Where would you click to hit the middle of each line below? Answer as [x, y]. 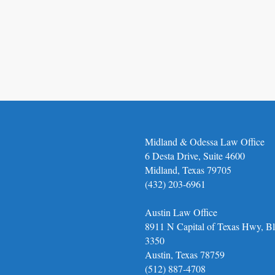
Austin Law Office [181, 212]
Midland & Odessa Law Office [204, 141]
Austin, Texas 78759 [184, 254]
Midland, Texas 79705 [188, 169]
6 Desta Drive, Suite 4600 [195, 155]
